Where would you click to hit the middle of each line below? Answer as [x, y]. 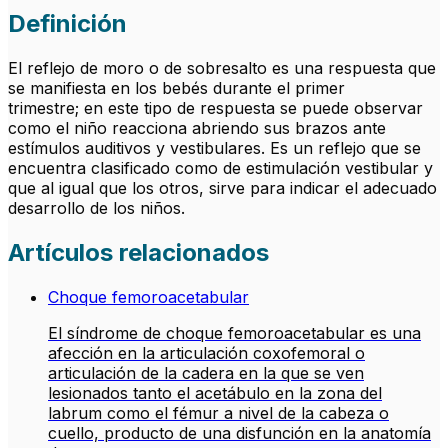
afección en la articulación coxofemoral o [206, 353]
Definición [67, 24]
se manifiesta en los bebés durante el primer [176, 88]
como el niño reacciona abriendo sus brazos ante [197, 128]
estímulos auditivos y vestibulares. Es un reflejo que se [214, 148]
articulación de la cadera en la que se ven [206, 373]
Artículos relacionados [138, 253]
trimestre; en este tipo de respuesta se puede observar [215, 108]
